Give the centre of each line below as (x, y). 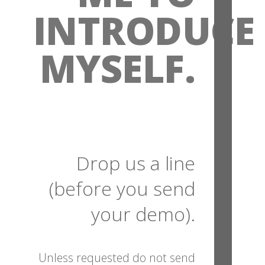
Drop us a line (136, 163)
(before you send (122, 189)
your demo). (143, 214)
